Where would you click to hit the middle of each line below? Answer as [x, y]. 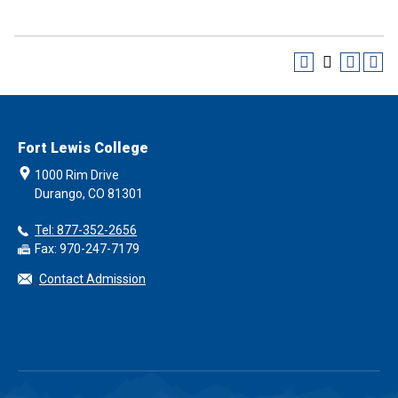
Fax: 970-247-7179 [88, 249]
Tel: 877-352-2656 [86, 230]
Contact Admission [92, 279]
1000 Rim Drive [77, 175]
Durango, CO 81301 [89, 194]
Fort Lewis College [83, 148]
